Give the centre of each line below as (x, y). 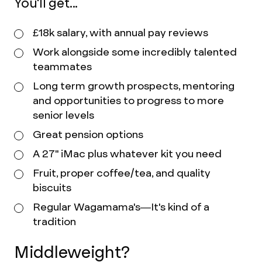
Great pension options (88, 134)
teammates (62, 66)
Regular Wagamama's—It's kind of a (121, 207)
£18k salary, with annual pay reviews (120, 32)
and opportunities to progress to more (128, 100)
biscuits (52, 187)
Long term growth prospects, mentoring (134, 86)
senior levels (63, 115)
